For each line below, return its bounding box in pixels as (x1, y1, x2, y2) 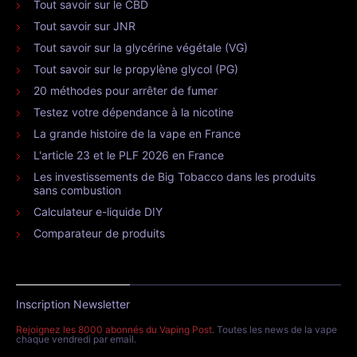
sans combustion (33, 182, 121, 197)
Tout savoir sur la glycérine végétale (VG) (33, 40, 248, 54)
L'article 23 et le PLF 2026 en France (33, 147, 224, 162)
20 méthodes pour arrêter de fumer (33, 83, 218, 97)
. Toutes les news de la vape (212, 323, 337, 335)
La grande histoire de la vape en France (33, 126, 241, 140)
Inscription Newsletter (16, 296, 130, 311)
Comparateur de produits (33, 226, 165, 240)
